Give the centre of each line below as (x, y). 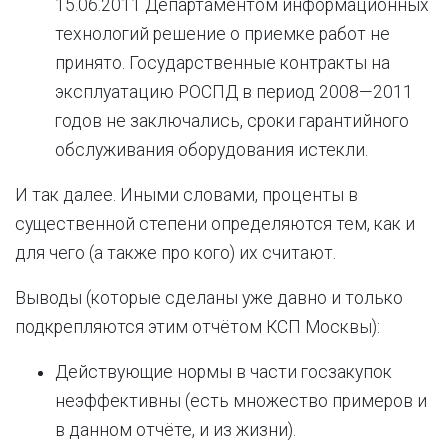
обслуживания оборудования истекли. (211, 150)
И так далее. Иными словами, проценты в (186, 195)
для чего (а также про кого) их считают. (175, 253)
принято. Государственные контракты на (222, 63)
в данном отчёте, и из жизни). (175, 430)
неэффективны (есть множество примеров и (241, 401)
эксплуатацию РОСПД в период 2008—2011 (234, 92)
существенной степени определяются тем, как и (215, 224)
